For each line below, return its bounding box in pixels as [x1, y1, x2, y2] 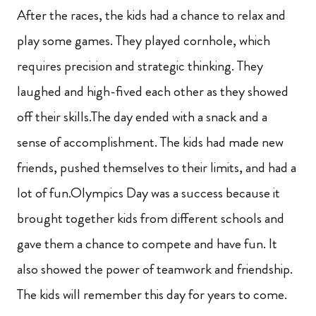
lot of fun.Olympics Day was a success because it [17, 182, 280, 203]
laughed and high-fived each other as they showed [17, 80, 288, 102]
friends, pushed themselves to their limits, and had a [17, 157, 296, 178]
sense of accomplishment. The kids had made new [17, 131, 284, 152]
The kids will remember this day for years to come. [17, 284, 287, 305]
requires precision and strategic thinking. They [17, 55, 263, 76]
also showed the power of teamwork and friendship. [17, 258, 293, 279]
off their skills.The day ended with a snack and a [17, 106, 267, 127]
